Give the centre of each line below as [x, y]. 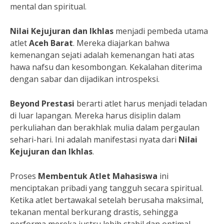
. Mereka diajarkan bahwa [121, 43]
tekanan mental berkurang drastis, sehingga [94, 212]
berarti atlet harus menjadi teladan [141, 103]
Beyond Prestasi [42, 103]
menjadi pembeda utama [161, 31]
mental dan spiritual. [48, 6]
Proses [24, 176]
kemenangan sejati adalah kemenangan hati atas [102, 55]
